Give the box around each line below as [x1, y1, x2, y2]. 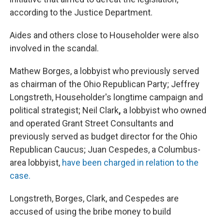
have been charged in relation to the [62, 157, 199, 168]
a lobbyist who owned [121, 105, 206, 115]
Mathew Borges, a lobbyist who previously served [10, 66, 199, 76]
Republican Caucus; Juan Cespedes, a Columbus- [10, 144, 201, 155]
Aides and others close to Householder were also [10, 30, 199, 40]
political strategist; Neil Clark [10, 105, 119, 115]
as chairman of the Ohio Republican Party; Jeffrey [10, 79, 200, 89]
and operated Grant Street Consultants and [10, 118, 173, 128]
